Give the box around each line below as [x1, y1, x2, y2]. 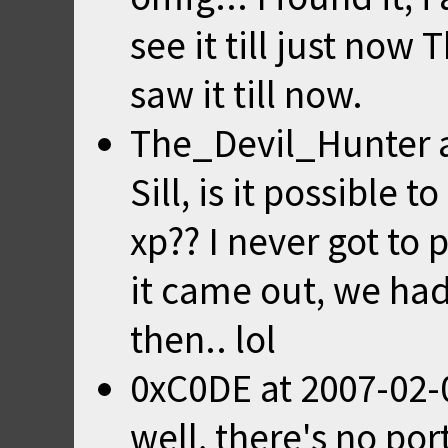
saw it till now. [130, 69, 363, 119]
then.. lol [130, 314, 276, 364]
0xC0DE [130, 363, 252, 413]
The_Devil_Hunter [130, 118, 430, 168]
